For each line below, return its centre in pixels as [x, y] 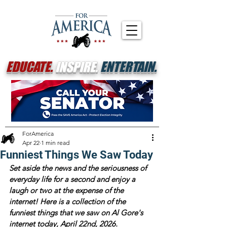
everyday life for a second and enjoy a [73, 179]
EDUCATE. [29, 67]
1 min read [55, 143]
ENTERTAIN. [128, 67]
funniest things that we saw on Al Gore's [77, 213]
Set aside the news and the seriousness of [79, 168]
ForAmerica [38, 134]
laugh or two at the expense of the [67, 190]
